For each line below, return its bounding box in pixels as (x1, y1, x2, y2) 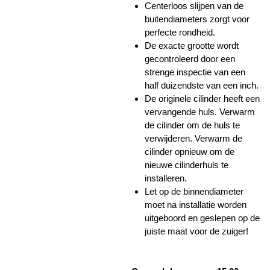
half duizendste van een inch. (145, 80, 259, 91)
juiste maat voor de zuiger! (145, 226, 248, 237)
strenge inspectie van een (145, 67, 245, 78)
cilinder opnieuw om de (145, 146, 234, 157)
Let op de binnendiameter (145, 186, 243, 197)
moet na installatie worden (145, 199, 246, 210)
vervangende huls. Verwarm (145, 107, 255, 118)
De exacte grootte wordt (145, 40, 239, 51)
